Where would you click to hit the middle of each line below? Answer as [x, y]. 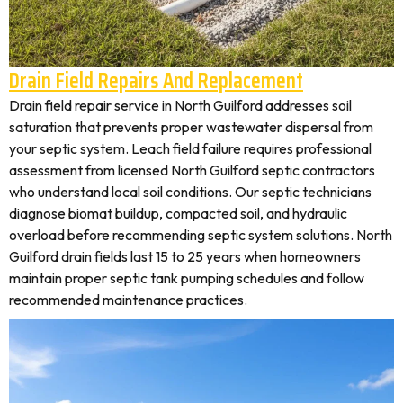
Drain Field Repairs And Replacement [156, 81]
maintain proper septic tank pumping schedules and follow [187, 278]
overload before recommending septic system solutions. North [201, 235]
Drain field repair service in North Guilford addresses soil [180, 105]
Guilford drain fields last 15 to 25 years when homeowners [185, 256]
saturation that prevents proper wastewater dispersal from [191, 127]
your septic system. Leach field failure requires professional [190, 148]
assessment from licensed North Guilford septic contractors [192, 170]
